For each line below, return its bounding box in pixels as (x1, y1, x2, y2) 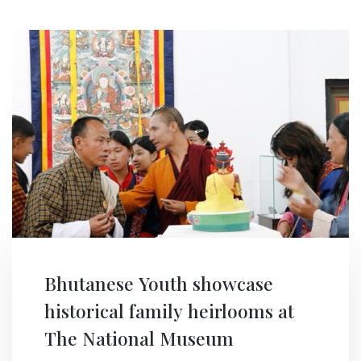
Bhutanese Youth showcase (44, 271, 273, 297)
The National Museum (44, 326, 234, 351)
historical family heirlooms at (44, 298, 294, 324)
